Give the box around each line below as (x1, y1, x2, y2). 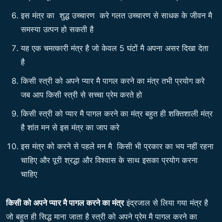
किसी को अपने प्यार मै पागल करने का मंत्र (6, 198, 124, 208)
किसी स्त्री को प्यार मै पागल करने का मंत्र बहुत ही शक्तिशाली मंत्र (21, 109, 213, 119)
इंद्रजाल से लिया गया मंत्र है (124, 198, 208, 208)
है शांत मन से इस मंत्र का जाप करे (21, 122, 122, 133)
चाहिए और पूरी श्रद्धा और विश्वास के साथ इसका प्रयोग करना (21, 155, 198, 166)
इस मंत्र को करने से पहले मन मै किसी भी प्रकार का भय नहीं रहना (21, 141, 214, 152)
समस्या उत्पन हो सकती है (21, 24, 96, 35)
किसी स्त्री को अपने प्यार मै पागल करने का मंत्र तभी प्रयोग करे (21, 76, 205, 86)
